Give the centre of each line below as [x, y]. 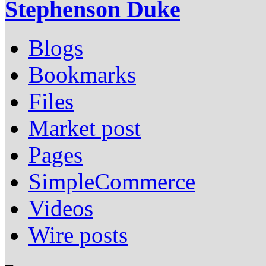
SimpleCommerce [112, 181]
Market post [85, 128]
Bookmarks [82, 74]
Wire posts [78, 235]
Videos [61, 208]
